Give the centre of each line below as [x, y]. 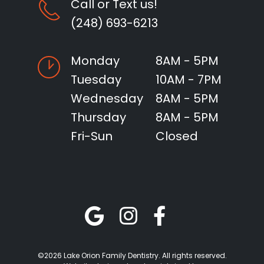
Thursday [98, 118]
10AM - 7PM [189, 80]
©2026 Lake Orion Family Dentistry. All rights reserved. [132, 256]
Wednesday [107, 99]
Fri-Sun [92, 136]
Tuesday [96, 80]
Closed [177, 136]
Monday [95, 61]
